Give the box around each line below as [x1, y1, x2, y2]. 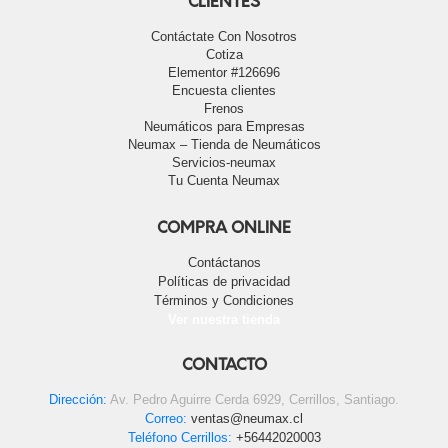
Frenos [204, 101, 244, 117]
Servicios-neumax [172, 155, 276, 171]
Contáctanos [187, 255, 261, 271]
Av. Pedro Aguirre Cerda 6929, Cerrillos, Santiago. [107, 391, 399, 407]
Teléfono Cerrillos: [127, 429, 232, 445]
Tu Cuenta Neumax [168, 173, 280, 189]
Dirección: [49, 391, 107, 407]
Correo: [145, 410, 187, 426]
